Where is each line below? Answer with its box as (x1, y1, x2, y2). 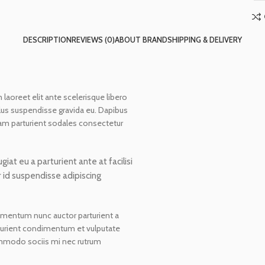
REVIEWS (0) (72, 34, 115, 44)
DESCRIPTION (23, 34, 72, 44)
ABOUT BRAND (115, 34, 167, 44)
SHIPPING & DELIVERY (167, 34, 242, 44)
